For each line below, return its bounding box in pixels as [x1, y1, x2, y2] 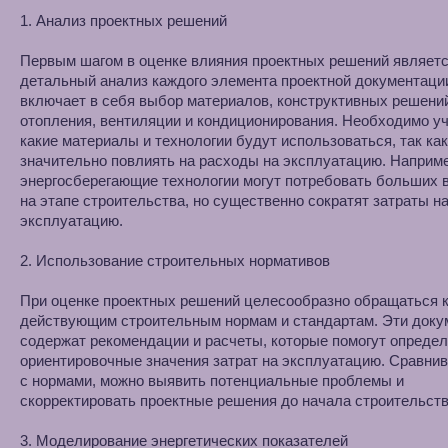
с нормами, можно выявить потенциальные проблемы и [20, 372, 404, 389]
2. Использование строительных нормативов [20, 252, 330, 269]
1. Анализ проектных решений [20, 12, 227, 29]
